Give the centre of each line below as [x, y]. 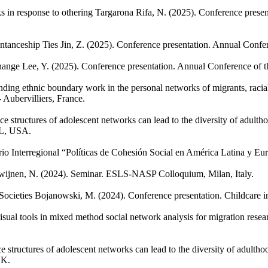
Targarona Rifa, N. [131, 12]
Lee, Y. [36, 66]
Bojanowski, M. [65, 195]
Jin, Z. [72, 44]
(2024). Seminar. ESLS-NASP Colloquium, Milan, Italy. [147, 173]
